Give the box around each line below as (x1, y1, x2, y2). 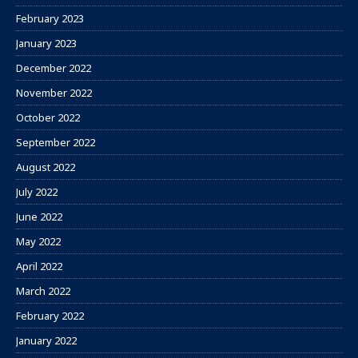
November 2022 (16, 86, 92, 101)
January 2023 (16, 36, 77, 51)
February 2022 (16, 308, 84, 324)
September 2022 (16, 135, 95, 150)
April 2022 (16, 259, 62, 274)
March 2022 (16, 284, 70, 299)
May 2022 (16, 234, 61, 249)
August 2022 (16, 160, 75, 175)
